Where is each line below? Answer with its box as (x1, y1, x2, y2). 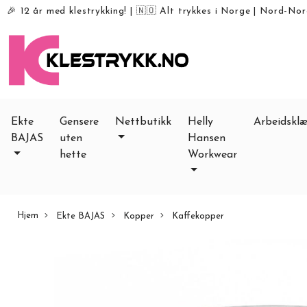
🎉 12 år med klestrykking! (7, 7, 127, 16)
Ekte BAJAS (53, 211, 106, 221)
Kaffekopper (169, 211, 225, 221)
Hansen (188, 132, 225, 144)
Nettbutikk (115, 116, 171, 127)
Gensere (60, 116, 99, 127)
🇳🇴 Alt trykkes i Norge (136, 7, 251, 16)
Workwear (188, 149, 237, 160)
